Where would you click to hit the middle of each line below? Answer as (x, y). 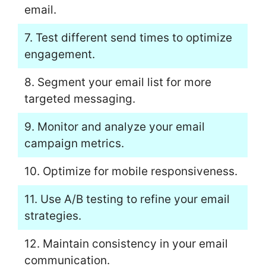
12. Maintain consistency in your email (126, 243)
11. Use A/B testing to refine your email (127, 199)
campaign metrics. (74, 143)
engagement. (59, 54)
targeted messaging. (80, 99)
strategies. (53, 216)
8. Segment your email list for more (118, 82)
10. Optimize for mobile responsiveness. (131, 171)
